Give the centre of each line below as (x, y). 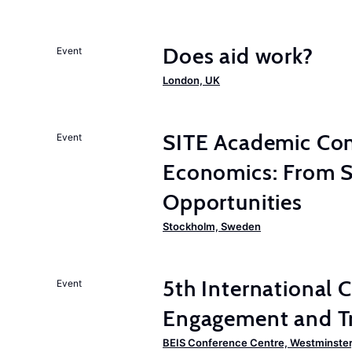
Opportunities (233, 202)
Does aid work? (238, 56)
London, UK (191, 80)
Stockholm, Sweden (212, 226)
